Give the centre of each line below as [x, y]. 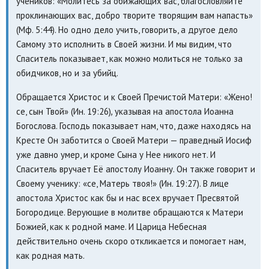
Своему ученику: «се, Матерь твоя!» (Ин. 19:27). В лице [122, 183]
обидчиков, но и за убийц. [67, 73]
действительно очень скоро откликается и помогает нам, [130, 241]
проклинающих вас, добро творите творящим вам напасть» [134, 15]
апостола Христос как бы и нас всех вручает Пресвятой [127, 198]
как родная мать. [50, 255]
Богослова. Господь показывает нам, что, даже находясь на [133, 125]
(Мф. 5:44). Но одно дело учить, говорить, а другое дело [127, 29]
